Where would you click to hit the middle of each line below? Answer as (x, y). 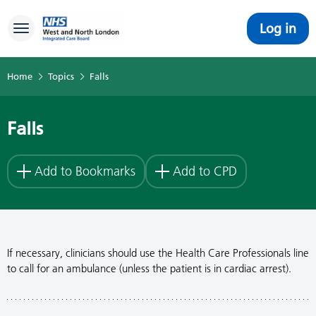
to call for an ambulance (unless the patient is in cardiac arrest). (151, 268)
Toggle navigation (64, 30)
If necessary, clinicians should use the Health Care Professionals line (158, 253)
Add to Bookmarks (85, 171)
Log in (278, 28)
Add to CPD (205, 171)
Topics (61, 76)
